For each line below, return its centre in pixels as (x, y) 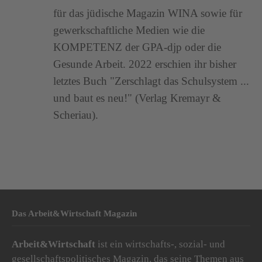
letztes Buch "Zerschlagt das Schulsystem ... (151, 81)
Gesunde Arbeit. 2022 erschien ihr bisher (145, 64)
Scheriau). (76, 115)
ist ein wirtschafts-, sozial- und (161, 244)
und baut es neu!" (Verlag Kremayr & (137, 98)
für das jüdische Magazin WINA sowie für (148, 13)
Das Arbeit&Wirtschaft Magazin (74, 213)
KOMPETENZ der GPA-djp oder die (137, 47)
